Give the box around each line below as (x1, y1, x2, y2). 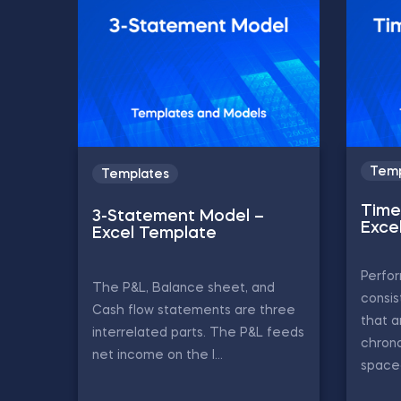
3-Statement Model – (92, 209, 264, 226)
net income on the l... (92, 348, 223, 362)
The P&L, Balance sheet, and (92, 281, 275, 294)
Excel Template (92, 226, 217, 243)
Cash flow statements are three (92, 303, 295, 317)
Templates (101, 168, 169, 182)
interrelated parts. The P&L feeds (92, 326, 304, 339)
